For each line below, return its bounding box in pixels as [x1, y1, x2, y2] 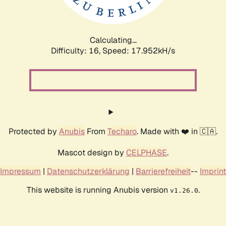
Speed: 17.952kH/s [102, 45, 175, 56]
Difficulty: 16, [51, 45, 102, 56]
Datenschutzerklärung [47, 165, 130, 177]
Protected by [9, 126, 59, 137]
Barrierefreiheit [136, 165, 191, 177]
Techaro [107, 126, 137, 137]
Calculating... [89, 34, 137, 45]
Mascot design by [58, 147, 126, 158]
